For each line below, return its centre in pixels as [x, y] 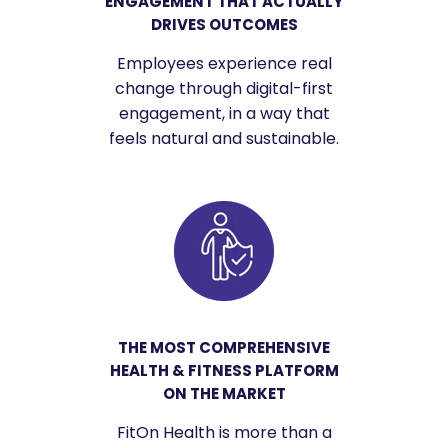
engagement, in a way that [224, 113]
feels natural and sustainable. [224, 138]
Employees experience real [224, 63]
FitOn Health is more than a [224, 432]
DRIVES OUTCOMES [224, 24]
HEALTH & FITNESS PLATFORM [224, 370]
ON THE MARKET [224, 393]
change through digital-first [224, 88]
